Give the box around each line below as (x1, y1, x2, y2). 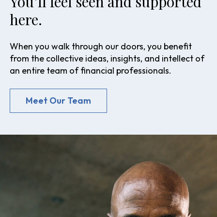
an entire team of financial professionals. (10, 64, 171, 76)
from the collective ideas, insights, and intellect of (10, 52, 204, 64)
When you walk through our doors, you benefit (10, 40, 192, 52)
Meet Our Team (26, 95, 91, 107)
